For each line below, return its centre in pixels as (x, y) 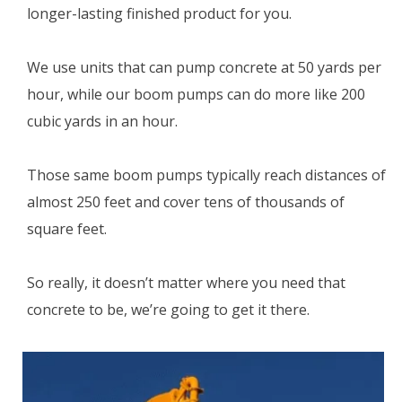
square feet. (67, 229)
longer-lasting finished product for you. (159, 14)
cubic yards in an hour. (102, 122)
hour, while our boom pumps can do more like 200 (196, 95)
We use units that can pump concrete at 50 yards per (204, 68)
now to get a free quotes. (243, 364)
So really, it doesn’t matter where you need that (186, 283)
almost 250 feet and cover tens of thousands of (186, 202)
